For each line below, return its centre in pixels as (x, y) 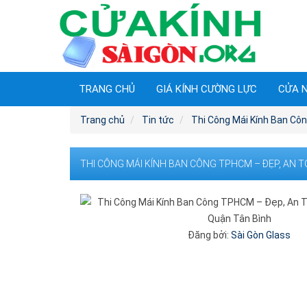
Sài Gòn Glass (261, 235)
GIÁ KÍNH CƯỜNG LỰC (207, 89)
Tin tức (158, 120)
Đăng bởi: (210, 235)
